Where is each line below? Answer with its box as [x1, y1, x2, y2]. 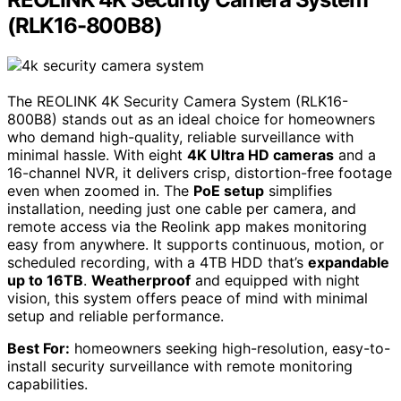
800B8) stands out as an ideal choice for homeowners [7, 110, 375, 129]
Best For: [7, 339, 70, 358]
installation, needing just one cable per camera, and [7, 200, 356, 218]
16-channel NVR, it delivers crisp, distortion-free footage [7, 164, 392, 183]
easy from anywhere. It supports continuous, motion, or [7, 235, 384, 254]
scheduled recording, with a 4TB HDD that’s [7, 253, 308, 272]
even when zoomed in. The [7, 182, 193, 200]
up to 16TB [7, 271, 83, 290]
